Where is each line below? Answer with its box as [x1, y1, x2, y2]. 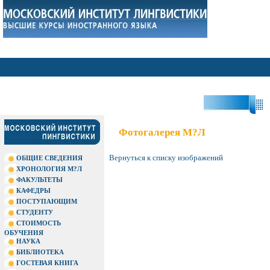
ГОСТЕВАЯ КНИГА [16, 259, 78, 266]
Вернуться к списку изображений [109, 153, 223, 162]
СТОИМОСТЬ [16, 219, 61, 227]
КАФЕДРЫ [16, 186, 51, 194]
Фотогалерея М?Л [119, 127, 206, 138]
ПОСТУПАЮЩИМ [16, 197, 77, 205]
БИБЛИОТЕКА [16, 248, 64, 256]
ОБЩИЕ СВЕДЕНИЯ [16, 154, 83, 162]
